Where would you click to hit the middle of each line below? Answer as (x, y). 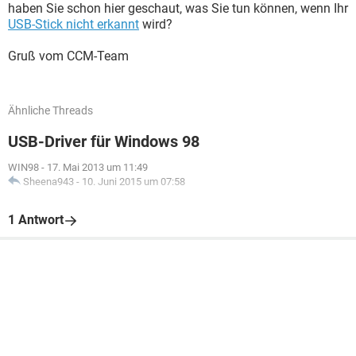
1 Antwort (36, 220)
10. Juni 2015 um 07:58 (133, 182)
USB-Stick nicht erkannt (74, 24)
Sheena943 (48, 182)
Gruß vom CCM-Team (68, 56)
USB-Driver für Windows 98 (104, 141)
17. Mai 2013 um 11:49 (97, 167)
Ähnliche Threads (50, 110)
